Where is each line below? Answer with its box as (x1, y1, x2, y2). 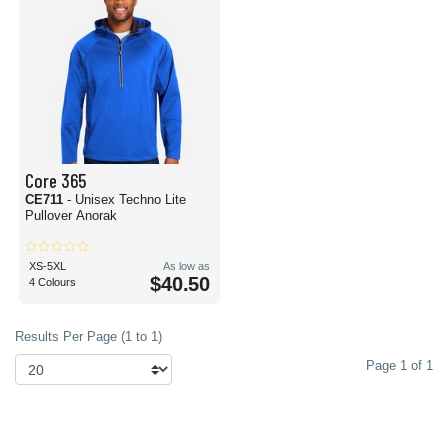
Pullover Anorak (25, 208, 117, 223)
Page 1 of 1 (366, 358, 433, 373)
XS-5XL (29, 260, 66, 272)
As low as (163, 260, 210, 272)
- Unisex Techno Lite (67, 192, 186, 207)
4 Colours (29, 276, 76, 288)
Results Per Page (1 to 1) (15, 329, 162, 344)
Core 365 (25, 168, 86, 192)
